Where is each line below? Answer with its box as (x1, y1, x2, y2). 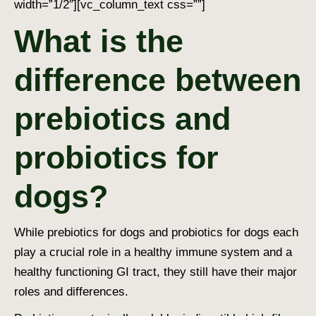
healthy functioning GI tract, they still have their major (14, 265, 297, 279)
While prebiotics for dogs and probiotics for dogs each (14, 225, 298, 239)
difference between (14, 61, 301, 98)
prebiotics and (14, 100, 231, 137)
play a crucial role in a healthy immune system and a (14, 245, 292, 259)
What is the (14, 23, 183, 59)
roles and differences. (14, 284, 128, 298)
